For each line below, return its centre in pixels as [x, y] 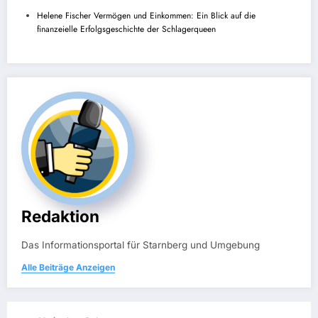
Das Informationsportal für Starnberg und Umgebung [141, 245]
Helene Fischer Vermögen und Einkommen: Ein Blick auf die [146, 15]
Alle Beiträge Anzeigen [68, 267]
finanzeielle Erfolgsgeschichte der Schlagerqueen [126, 29]
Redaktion [60, 216]
